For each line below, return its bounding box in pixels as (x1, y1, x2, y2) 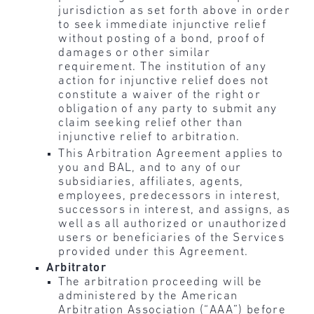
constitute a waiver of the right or (58, 89, 261, 102)
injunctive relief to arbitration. (58, 131, 240, 144)
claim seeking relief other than (58, 117, 243, 130)
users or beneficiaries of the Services (58, 231, 285, 244)
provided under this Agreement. (58, 245, 249, 258)
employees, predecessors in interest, (58, 189, 281, 202)
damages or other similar (58, 47, 211, 60)
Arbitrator (46, 262, 107, 275)
